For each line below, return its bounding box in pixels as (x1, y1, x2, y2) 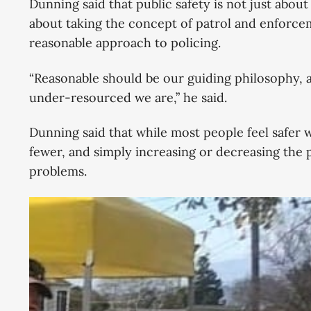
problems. (29, 163, 90, 180)
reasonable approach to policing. (29, 34, 224, 51)
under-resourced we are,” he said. (29, 89, 227, 106)
